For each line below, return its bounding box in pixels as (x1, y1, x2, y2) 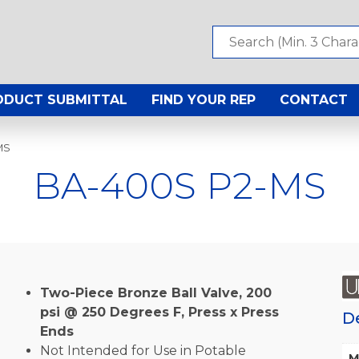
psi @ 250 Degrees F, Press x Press (39, 304, 279, 320)
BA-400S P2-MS (33, 162, 326, 208)
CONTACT (280, 92, 348, 108)
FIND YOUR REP (151, 92, 256, 108)
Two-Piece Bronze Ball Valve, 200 (39, 284, 272, 301)
